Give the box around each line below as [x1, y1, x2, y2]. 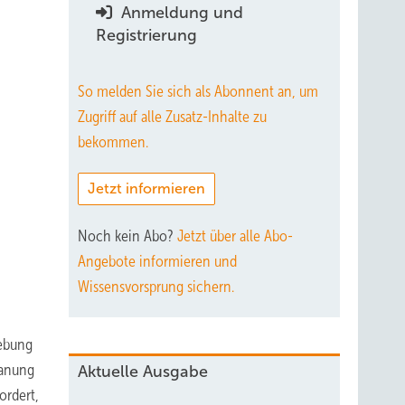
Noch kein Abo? [78, 227, 177, 245]
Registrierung [96, 26, 197, 44]
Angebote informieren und [78, 252, 237, 270]
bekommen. [78, 133, 148, 151]
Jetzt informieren [88, 181, 205, 196]
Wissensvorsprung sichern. [78, 278, 234, 296]
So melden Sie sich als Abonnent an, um [78, 82, 318, 100]
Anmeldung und [117, 4, 243, 22]
